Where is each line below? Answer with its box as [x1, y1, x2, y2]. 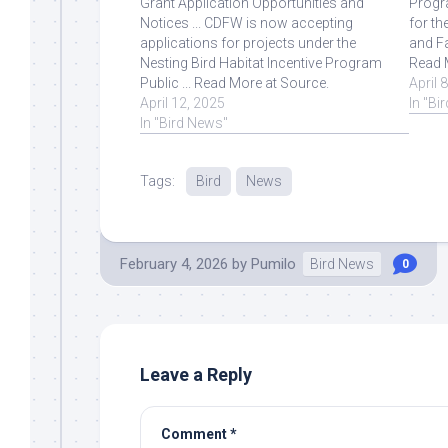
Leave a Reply [140, 363, 252, 385]
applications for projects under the [140, 34, 356, 51]
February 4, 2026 [120, 254, 228, 273]
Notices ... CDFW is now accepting [140, 14, 353, 31]
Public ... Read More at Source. [140, 74, 329, 91]
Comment [161, 425, 230, 442]
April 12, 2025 [140, 94, 225, 111]
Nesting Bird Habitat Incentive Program [140, 54, 382, 71]
